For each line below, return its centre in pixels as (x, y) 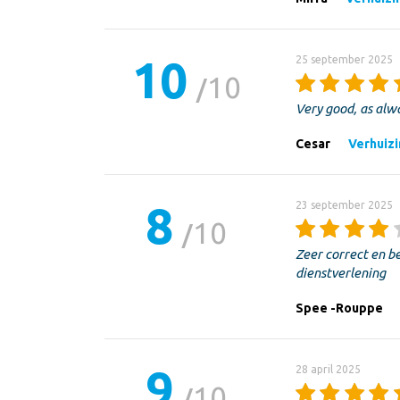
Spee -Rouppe (339, 308)
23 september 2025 (344, 204)
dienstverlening (340, 272)
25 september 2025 (344, 59)
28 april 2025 (328, 369)
